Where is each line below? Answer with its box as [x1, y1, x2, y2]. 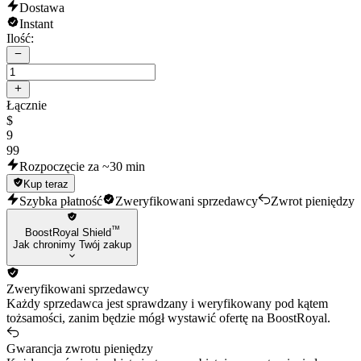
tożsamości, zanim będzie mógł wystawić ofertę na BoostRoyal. [6, 311, 330, 326]
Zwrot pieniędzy [271, 193, 355, 208]
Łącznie [6, 98, 47, 113]
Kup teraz [23, 177, 69, 190]
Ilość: [6, 31, 34, 45]
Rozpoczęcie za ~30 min [19, 160, 145, 174]
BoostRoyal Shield [24, 226, 111, 239]
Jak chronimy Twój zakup [13, 239, 131, 251]
